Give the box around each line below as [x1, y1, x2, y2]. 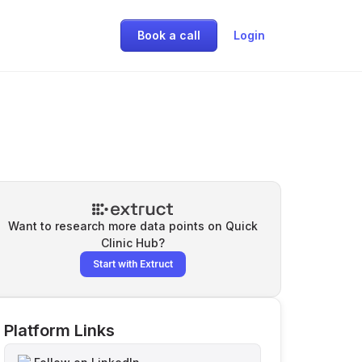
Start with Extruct [92, 258, 173, 270]
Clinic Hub [100, 236, 158, 250]
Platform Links [4, 321, 115, 340]
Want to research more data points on [7, 219, 225, 233]
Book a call [137, 28, 200, 42]
